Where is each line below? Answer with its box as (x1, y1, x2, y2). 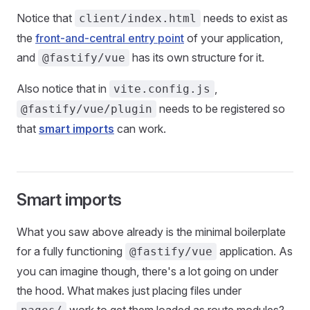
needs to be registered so (156, 102, 285, 116)
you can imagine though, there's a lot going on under (17, 264, 278, 278)
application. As (217, 244, 293, 258)
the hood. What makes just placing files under (17, 284, 241, 298)
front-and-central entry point (35, 31, 184, 45)
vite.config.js (113, 82, 210, 95)
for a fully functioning (17, 244, 125, 258)
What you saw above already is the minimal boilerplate (17, 225, 286, 239)
